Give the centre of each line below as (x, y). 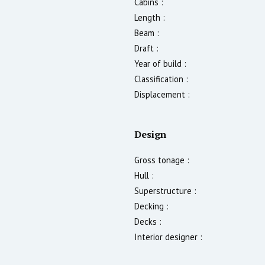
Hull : (144, 175)
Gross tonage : (162, 160)
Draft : (146, 48)
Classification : (161, 79)
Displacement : (162, 94)
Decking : (151, 206)
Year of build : (160, 63)
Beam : (147, 33)
